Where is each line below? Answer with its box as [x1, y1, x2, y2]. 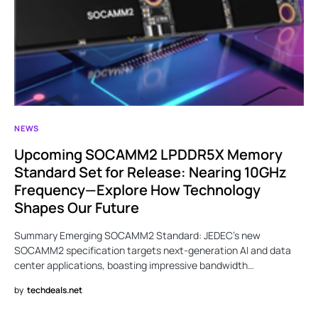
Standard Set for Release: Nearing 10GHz [14, 163, 287, 182]
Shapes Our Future [14, 198, 139, 218]
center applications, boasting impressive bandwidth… [14, 258, 254, 273]
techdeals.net [27, 284, 82, 297]
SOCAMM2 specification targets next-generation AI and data [14, 243, 291, 258]
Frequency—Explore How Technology [14, 180, 261, 200]
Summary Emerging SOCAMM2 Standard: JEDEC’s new [14, 229, 261, 243]
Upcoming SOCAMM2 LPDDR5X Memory [14, 145, 283, 165]
